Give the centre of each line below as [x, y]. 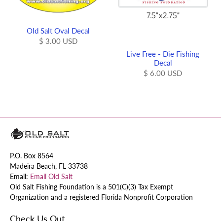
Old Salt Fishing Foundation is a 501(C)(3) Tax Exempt [92, 186]
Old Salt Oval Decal [58, 30]
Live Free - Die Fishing [163, 54]
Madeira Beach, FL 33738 [49, 166]
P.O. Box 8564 [32, 155]
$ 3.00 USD [58, 41]
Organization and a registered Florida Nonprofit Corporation [101, 197]
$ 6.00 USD [163, 73]
